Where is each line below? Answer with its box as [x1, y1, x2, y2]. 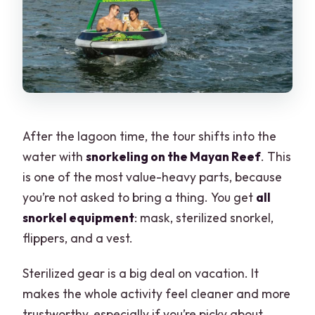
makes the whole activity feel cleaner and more [22, 285, 291, 302]
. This [261, 148, 292, 165]
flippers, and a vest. [22, 229, 134, 246]
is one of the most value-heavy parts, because [22, 168, 283, 185]
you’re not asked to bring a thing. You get [22, 188, 257, 205]
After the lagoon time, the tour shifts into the [22, 127, 277, 144]
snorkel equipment [22, 209, 135, 226]
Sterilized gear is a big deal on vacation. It [22, 264, 259, 281]
